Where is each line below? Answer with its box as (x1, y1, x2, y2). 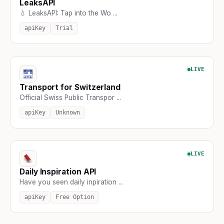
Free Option (55, 193, 94, 200)
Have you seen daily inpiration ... (19, 177, 123, 186)
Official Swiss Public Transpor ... (19, 93, 121, 101)
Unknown (55, 108, 80, 116)
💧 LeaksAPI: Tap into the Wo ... (19, 8, 117, 17)
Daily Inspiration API (19, 166, 96, 176)
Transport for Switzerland (19, 82, 121, 92)
